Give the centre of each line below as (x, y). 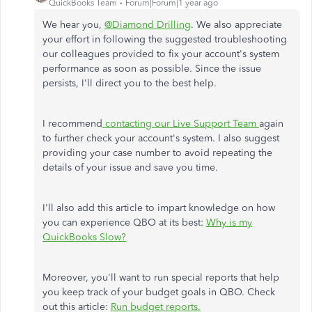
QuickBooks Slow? (84, 237)
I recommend (72, 124)
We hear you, (73, 25)
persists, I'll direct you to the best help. (130, 83)
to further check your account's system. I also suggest (161, 138)
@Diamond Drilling (148, 25)
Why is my (229, 223)
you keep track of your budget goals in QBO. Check (159, 292)
